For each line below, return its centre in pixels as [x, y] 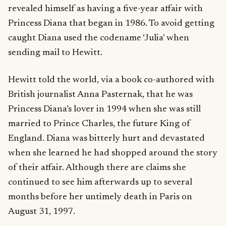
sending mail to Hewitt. [55, 52]
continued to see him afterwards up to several [100, 182]
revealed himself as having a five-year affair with [105, 9]
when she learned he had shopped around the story [113, 153]
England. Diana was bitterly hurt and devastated [106, 138]
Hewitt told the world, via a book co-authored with [111, 80]
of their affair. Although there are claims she [97, 167]
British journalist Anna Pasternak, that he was [100, 94]
